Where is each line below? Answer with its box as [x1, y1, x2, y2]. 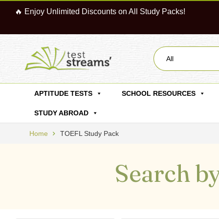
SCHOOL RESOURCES [122, 89, 196, 97]
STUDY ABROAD [34, 109, 88, 117]
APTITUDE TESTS [34, 89, 92, 97]
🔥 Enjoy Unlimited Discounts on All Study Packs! [15, 7, 185, 16]
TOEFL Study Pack [60, 130, 119, 137]
